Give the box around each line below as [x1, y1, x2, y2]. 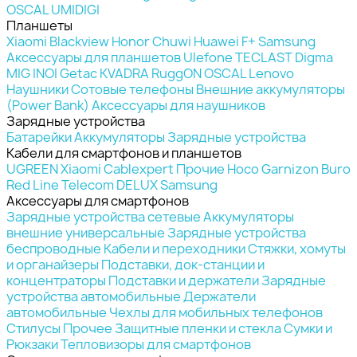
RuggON [151, 64, 202, 82]
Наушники [6, 80, 69, 98]
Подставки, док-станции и [101, 255, 265, 273]
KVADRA [100, 64, 149, 82]
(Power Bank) [6, 96, 89, 114]
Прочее [63, 319, 112, 337]
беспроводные [6, 239, 101, 257]
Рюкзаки [6, 335, 58, 353]
